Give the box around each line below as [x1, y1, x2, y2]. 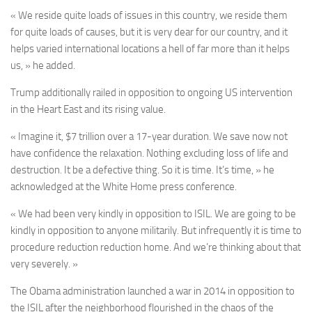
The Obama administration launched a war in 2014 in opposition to [10, 285, 295, 297]
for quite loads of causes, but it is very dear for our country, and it [10, 26, 288, 38]
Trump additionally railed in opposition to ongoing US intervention [10, 86, 292, 99]
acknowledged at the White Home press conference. [10, 180, 237, 193]
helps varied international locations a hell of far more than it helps [10, 42, 290, 55]
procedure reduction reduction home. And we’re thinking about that [10, 241, 301, 253]
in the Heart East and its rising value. [10, 103, 166, 116]
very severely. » [10, 258, 78, 270]
